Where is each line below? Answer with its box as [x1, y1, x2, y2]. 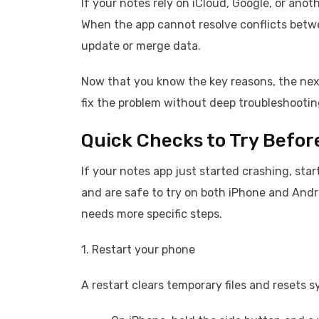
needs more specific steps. [81, 207, 222, 221]
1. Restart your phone [81, 243, 195, 256]
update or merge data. [81, 39, 201, 53]
